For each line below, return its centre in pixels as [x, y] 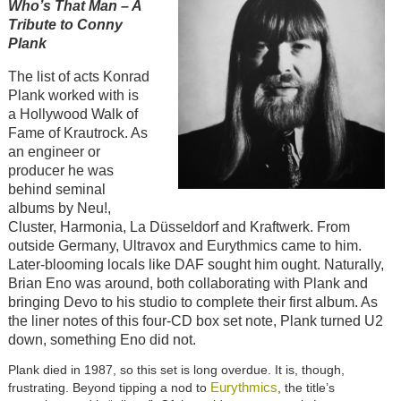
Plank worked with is [73, 96]
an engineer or [54, 152]
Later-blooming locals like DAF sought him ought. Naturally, [196, 265]
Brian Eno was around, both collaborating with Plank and [188, 284]
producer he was [60, 171]
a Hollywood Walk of [73, 115]
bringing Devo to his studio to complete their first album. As [192, 303]
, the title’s [306, 388]
